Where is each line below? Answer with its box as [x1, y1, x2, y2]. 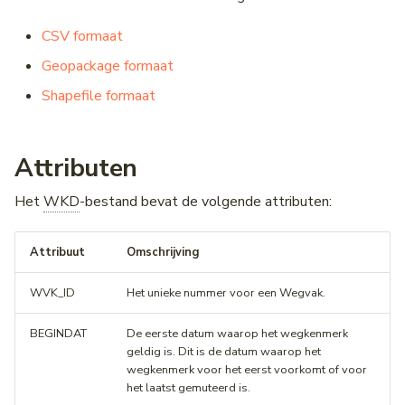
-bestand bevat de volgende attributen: [80, 192, 332, 212]
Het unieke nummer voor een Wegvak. [127, 285, 325, 302]
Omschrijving [127, 244, 199, 261]
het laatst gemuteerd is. [127, 380, 250, 397]
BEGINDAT [30, 325, 87, 343]
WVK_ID [30, 285, 75, 302]
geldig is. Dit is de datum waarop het [127, 344, 321, 361]
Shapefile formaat [42, 86, 155, 107]
